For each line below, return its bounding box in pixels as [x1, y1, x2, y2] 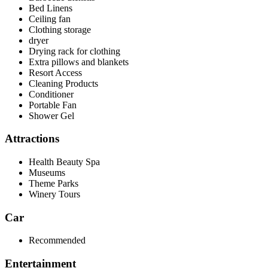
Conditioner [29, 89, 74, 99]
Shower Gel [29, 110, 74, 121]
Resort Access [29, 67, 82, 78]
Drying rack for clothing [29, 45, 120, 56]
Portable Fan [29, 99, 77, 110]
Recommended [29, 235, 86, 246]
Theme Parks [29, 178, 78, 188]
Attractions [5, 132, 59, 145]
